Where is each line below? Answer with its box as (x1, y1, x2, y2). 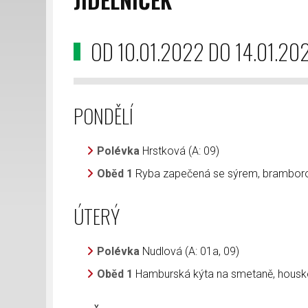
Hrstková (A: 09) (142, 144, 220, 157)
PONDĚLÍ (74, 101, 134, 130)
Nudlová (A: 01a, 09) (142, 245, 240, 258)
